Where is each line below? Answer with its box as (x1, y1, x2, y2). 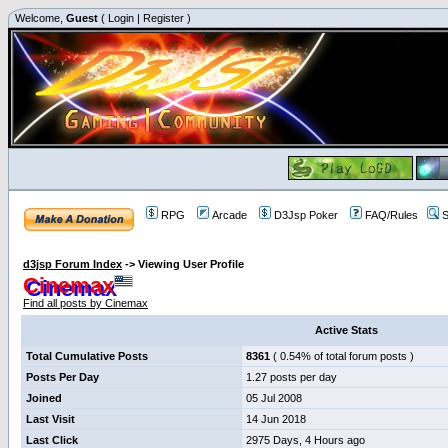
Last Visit (26, 413, 75, 425)
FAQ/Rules (365, 209, 418, 221)
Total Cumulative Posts (26, 350, 148, 362)
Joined (26, 392, 62, 404)
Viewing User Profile (138, 258, 244, 270)
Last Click (26, 434, 78, 446)
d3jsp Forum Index (23, 258, 122, 270)
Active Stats (314, 324, 378, 336)
